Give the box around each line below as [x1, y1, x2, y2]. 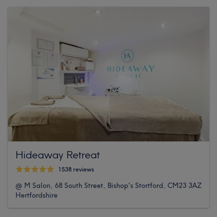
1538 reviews [58, 166, 94, 173]
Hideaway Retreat [15, 148, 100, 161]
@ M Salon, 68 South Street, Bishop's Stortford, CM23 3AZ [15, 181, 201, 190]
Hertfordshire [15, 190, 58, 200]
